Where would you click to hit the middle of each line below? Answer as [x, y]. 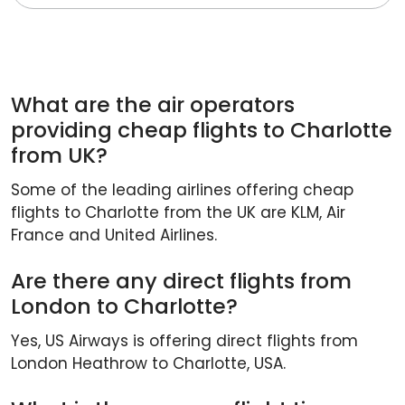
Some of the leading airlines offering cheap [182, 190]
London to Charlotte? [124, 306]
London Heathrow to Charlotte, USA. [151, 364]
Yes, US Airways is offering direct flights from [184, 341]
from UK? [59, 155]
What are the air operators [153, 105]
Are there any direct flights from [181, 281]
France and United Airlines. [116, 235]
